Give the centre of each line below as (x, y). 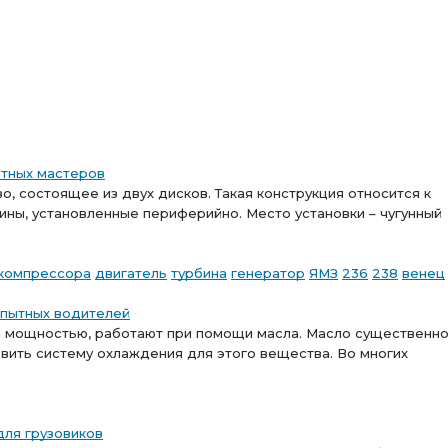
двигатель (131, 273)
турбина (199, 273)
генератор (268, 273)
